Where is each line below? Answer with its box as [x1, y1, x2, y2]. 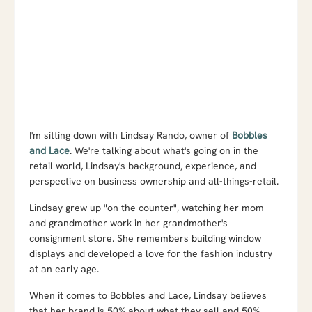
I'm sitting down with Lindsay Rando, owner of [29, 128, 232, 141]
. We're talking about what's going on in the [70, 143, 258, 157]
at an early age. [29, 262, 99, 275]
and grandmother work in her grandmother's [29, 216, 228, 229]
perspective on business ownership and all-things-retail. [29, 174, 279, 187]
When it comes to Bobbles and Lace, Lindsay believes [29, 288, 267, 302]
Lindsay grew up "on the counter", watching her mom [29, 201, 264, 214]
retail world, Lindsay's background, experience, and [29, 159, 256, 172]
